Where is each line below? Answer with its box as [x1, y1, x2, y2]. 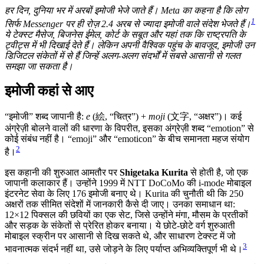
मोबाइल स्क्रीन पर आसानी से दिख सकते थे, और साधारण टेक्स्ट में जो [5, 230, 236, 241]
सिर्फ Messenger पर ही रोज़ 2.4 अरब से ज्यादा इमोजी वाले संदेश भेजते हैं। [5, 18, 251, 29]
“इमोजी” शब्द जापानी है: [5, 111, 86, 122]
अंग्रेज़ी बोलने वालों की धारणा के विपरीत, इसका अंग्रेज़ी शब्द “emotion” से [5, 123, 254, 134]
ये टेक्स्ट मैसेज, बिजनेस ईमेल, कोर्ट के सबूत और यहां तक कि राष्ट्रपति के [5, 29, 246, 39]
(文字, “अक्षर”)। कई [165, 111, 242, 122]
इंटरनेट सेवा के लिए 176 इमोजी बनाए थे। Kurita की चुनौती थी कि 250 [5, 188, 243, 199]
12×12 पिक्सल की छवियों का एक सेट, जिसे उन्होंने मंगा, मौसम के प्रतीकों [5, 209, 248, 220]
